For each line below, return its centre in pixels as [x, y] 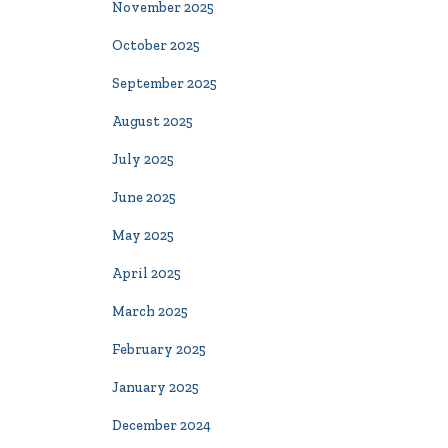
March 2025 [150, 311]
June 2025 [144, 197]
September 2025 [164, 83]
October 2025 [156, 45]
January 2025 [155, 387]
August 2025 [152, 121]
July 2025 [143, 159]
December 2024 [161, 425]
